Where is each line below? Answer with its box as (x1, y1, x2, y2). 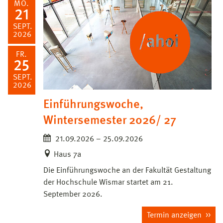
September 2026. (43, 191, 103, 199)
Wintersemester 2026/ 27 (43, 115, 176, 127)
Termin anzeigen (147, 212, 204, 220)
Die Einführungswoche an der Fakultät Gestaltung (43, 167, 211, 175)
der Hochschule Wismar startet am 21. (43, 179, 173, 187)
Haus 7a (54, 151, 81, 159)
